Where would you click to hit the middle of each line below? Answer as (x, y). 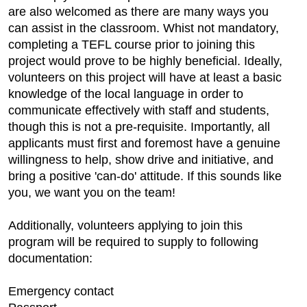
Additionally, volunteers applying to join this (125, 226)
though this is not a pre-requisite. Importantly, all (139, 127)
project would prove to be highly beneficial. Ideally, (145, 61)
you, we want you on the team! (92, 193)
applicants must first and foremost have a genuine (144, 144)
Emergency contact (61, 292)
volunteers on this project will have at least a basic (145, 78)
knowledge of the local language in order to (126, 94)
